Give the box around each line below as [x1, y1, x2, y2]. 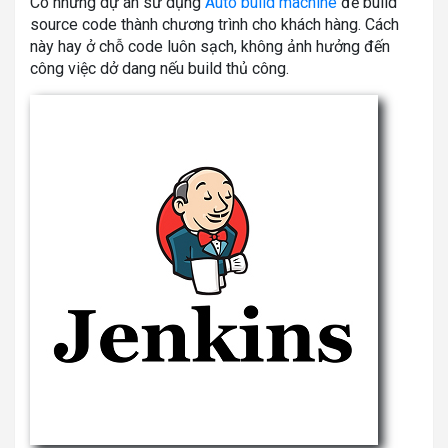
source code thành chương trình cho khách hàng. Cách [30, 14, 399, 34]
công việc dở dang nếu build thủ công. [30, 58, 289, 78]
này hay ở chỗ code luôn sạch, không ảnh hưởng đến [30, 36, 390, 56]
